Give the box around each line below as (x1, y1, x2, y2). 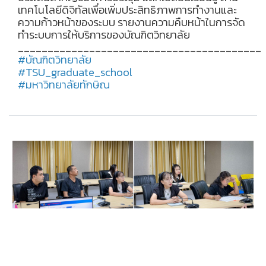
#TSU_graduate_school (18, 64, 132, 81)
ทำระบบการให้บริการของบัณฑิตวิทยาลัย (18, 26, 190, 43)
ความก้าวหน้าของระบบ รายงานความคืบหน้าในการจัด (18, 14, 245, 31)
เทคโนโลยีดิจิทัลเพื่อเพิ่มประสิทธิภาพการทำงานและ (18, 1, 237, 18)
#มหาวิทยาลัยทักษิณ (18, 76, 110, 93)
